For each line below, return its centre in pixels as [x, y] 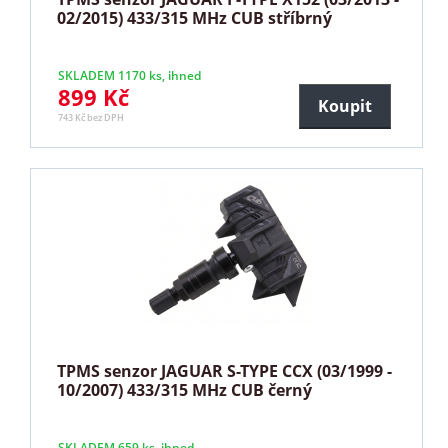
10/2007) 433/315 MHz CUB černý [185, 389]
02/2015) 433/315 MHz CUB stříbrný [195, 17]
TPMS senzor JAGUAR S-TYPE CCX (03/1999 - [225, 370]
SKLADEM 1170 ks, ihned [130, 75]
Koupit [344, 105]
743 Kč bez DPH [91, 117]
